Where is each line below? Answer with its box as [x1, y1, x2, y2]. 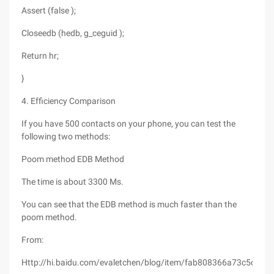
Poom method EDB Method [21, 154, 124, 164]
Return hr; [21, 51, 59, 61]
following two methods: [21, 131, 110, 141]
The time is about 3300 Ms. [21, 177, 124, 187]
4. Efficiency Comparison [21, 96, 116, 106]
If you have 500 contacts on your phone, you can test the [21, 119, 235, 128]
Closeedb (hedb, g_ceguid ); [21, 28, 124, 38]
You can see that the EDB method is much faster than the [21, 199, 237, 209]
